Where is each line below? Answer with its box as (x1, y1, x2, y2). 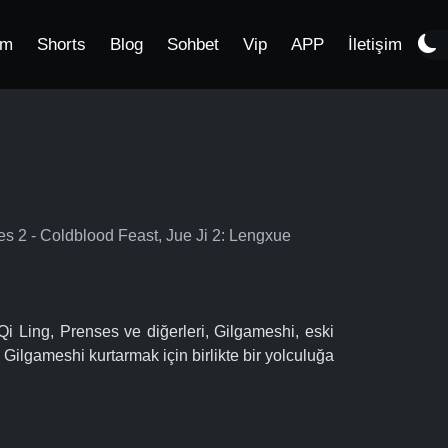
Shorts (37, 35, 86, 54)
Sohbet (167, 35, 219, 54)
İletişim (348, 35, 402, 54)
